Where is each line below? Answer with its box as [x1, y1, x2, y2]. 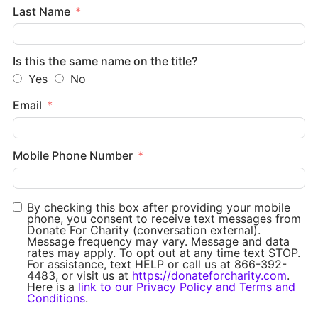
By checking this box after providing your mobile [27, 199, 290, 214]
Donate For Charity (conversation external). [27, 222, 261, 237]
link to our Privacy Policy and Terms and [78, 279, 295, 294]
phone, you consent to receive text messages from [27, 211, 301, 226]
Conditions [27, 290, 85, 305]
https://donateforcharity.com [132, 268, 287, 283]
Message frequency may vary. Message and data [27, 234, 290, 248]
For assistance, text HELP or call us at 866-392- [27, 256, 287, 271]
